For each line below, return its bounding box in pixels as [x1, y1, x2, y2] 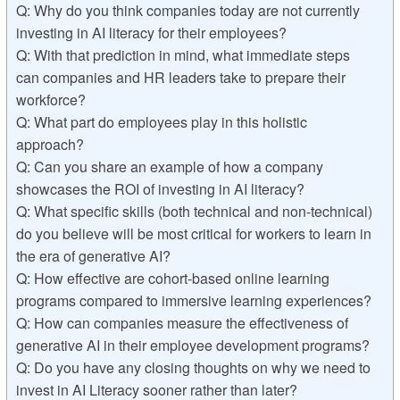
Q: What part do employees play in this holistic [15, 111, 307, 132]
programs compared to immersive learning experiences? [15, 289, 371, 311]
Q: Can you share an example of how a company [15, 155, 323, 177]
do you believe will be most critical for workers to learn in [15, 222, 371, 244]
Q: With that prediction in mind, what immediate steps [15, 44, 350, 65]
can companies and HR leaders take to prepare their [15, 66, 346, 87]
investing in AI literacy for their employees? [15, 21, 287, 43]
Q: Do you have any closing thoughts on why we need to [15, 356, 371, 378]
